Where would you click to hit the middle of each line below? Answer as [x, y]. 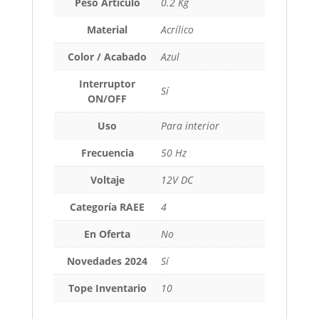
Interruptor [108, 84]
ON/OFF [108, 99]
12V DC [177, 180]
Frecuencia [107, 153]
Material [108, 30]
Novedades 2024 [108, 261]
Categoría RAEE [108, 207]
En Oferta [108, 234]
